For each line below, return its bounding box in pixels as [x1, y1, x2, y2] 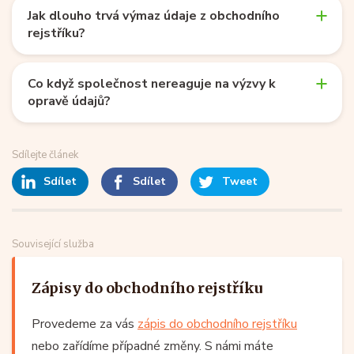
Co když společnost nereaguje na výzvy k [28, 74, 276, 92]
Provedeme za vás [32, 314, 137, 333]
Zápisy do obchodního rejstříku [32, 278, 262, 297]
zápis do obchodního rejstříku [137, 314, 297, 333]
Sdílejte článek [12, 147, 78, 162]
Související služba [12, 236, 94, 251]
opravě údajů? [28, 92, 111, 110]
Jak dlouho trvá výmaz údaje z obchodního [28, 6, 280, 24]
